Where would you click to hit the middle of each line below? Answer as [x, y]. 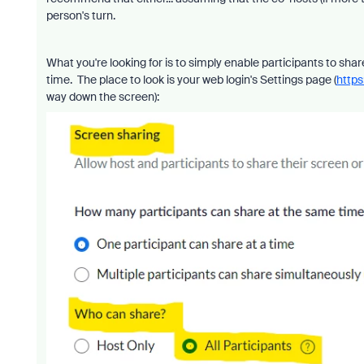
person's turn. [80, 15]
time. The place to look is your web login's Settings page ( [191, 79]
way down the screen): [102, 96]
